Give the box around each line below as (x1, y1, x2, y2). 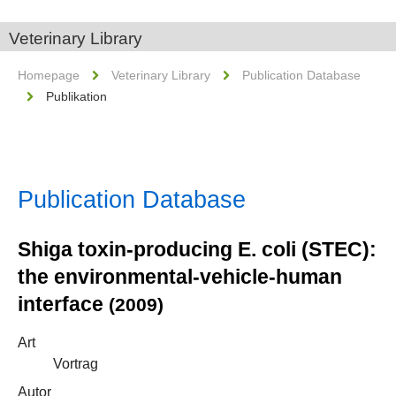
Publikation (46, 89, 107, 103)
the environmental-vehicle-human (18, 265, 342, 288)
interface (18, 293, 109, 316)
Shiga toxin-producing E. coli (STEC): (18, 238, 377, 261)
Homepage (18, 68, 80, 82)
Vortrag (53, 356, 98, 371)
